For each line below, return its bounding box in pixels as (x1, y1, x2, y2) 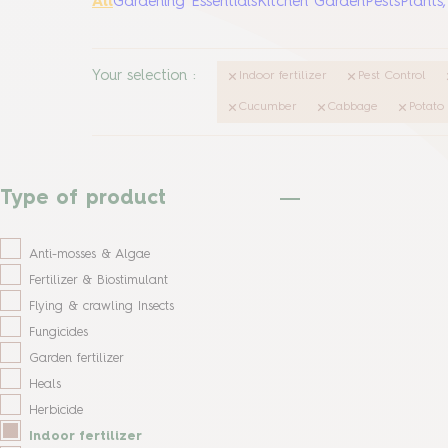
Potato (409, 101, 444, 113)
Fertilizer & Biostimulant (29, 273, 168, 287)
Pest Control (358, 70, 426, 82)
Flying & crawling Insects (29, 299, 174, 313)
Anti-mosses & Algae (29, 247, 150, 261)
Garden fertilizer (29, 351, 124, 365)
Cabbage (328, 101, 378, 113)
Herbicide (29, 403, 83, 417)
